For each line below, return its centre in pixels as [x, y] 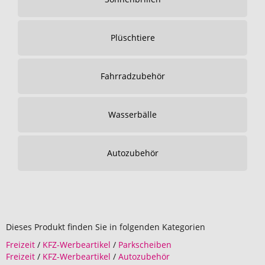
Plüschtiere [132, 38]
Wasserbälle [132, 114]
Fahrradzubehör [132, 76]
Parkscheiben [145, 245]
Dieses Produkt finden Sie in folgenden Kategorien [106, 227]
